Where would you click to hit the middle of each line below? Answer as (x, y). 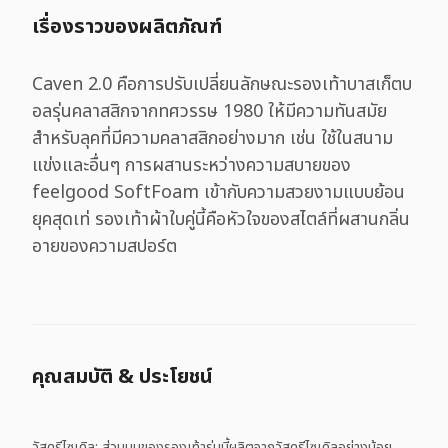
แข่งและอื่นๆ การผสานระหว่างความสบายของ (191, 165)
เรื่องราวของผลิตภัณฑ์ (127, 27)
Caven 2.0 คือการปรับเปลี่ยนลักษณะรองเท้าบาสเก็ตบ (222, 84)
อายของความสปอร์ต (104, 246)
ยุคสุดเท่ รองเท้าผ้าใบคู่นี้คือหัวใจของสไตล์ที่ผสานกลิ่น (221, 219)
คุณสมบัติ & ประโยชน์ (122, 377)
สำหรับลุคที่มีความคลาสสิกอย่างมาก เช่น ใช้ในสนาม (212, 138)
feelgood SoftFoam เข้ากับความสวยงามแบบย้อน (218, 192)
